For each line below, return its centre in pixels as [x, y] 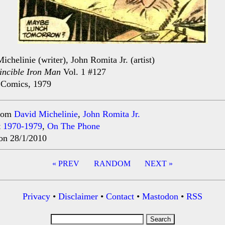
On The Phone [74, 126]
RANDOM [112, 163]
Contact [120, 196]
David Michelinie [46, 114]
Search [62, 218]
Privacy [36, 196]
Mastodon [160, 196]
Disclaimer [78, 196]
